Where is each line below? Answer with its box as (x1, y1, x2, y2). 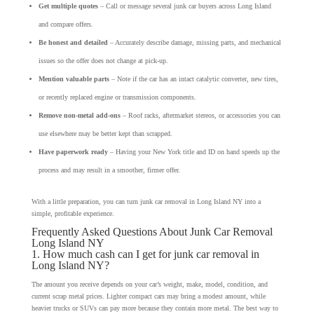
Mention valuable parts (38, 74, 109, 83)
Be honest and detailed (38, 38, 108, 46)
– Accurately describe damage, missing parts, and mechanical (107, 38, 281, 46)
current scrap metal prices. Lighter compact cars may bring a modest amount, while (31, 292, 266, 300)
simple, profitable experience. (31, 209, 114, 217)
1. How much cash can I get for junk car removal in (31, 247, 259, 260)
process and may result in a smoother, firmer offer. (38, 165, 180, 174)
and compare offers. (38, 20, 93, 28)
